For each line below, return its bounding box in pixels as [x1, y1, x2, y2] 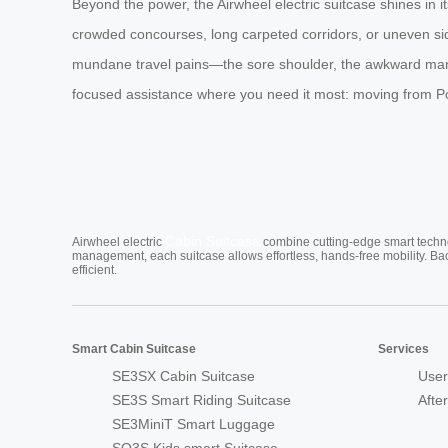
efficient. [72, 263, 117, 278]
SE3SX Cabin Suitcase [112, 368, 255, 385]
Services [378, 342, 429, 357]
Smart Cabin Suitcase [72, 342, 196, 357]
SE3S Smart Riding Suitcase [112, 392, 291, 409]
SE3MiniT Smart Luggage [112, 416, 275, 433]
